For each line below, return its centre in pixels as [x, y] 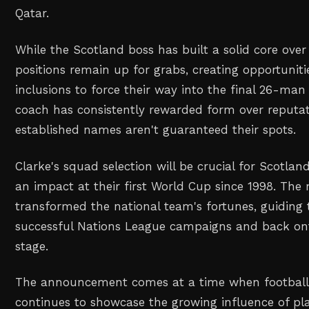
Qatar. [32, 13]
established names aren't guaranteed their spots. [156, 129]
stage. [32, 246]
